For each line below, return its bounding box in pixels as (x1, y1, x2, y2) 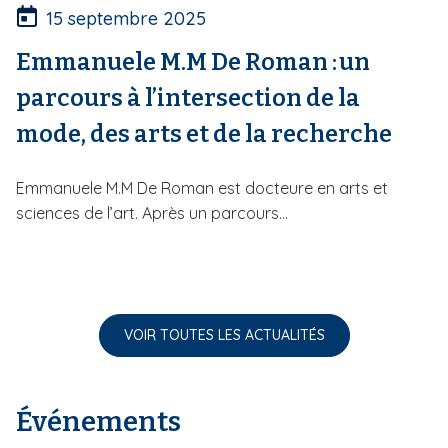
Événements (16, 404, 181, 438)
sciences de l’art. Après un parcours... (16, 202, 288, 223)
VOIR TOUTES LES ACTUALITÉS (123, 325, 325, 344)
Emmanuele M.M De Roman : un (16, 47, 370, 76)
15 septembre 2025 (46, 6, 206, 30)
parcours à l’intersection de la (16, 83, 360, 112)
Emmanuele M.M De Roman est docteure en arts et (16, 177, 388, 198)
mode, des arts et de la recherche (16, 119, 394, 148)
